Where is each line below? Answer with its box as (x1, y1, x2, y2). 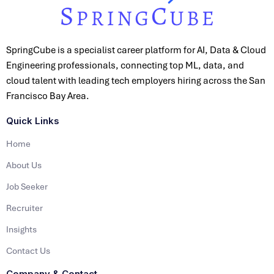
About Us (6, 159, 42, 171)
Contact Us (6, 245, 50, 256)
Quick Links (6, 114, 59, 127)
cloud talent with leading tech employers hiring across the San (6, 74, 265, 87)
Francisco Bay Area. (6, 89, 89, 102)
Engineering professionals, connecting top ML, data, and (6, 59, 244, 72)
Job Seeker (6, 180, 48, 192)
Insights (6, 223, 37, 235)
